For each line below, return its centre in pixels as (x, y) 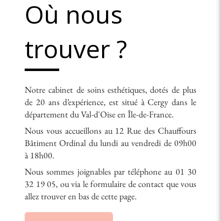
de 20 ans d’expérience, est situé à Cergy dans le (110, 102)
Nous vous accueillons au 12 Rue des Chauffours (110, 130)
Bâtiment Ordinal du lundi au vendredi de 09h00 (110, 143)
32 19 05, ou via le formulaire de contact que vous (110, 184)
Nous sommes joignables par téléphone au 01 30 (110, 171)
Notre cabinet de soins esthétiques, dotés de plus (110, 89)
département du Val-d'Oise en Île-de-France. (99, 114)
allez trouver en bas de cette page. (81, 196)
